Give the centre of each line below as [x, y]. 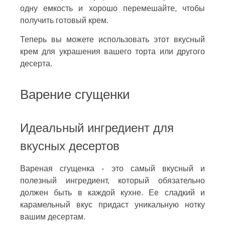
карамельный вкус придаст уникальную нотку [113, 205]
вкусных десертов [70, 146]
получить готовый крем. [64, 21]
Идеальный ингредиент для [97, 128]
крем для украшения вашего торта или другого [113, 52]
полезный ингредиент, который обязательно [113, 181]
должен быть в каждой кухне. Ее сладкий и [113, 193]
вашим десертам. [53, 217]
